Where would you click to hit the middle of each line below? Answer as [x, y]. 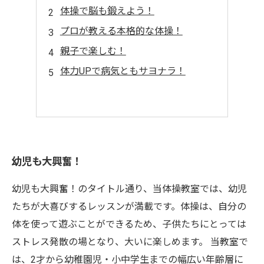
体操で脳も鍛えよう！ [107, 11]
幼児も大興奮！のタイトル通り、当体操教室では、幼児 [129, 189]
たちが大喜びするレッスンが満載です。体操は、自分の [129, 207]
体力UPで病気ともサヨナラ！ [123, 71]
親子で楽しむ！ [93, 51]
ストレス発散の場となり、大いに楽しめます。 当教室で [130, 242]
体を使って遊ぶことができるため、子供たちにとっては [129, 224]
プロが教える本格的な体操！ [121, 31]
